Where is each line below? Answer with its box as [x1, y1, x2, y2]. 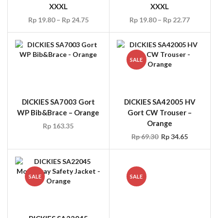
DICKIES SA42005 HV [124, 97, 196, 106]
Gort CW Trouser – [127, 108, 192, 117]
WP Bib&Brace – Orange [17, 108, 100, 117]
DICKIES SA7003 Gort [21, 97, 95, 106]
